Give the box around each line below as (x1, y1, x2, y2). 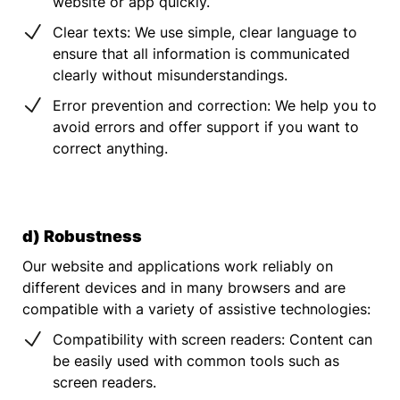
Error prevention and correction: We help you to (53, 96, 377, 114)
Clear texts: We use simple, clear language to (53, 22, 357, 41)
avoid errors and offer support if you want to (53, 117, 359, 136)
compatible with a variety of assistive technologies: (22, 299, 371, 318)
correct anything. (53, 138, 168, 157)
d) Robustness (22, 226, 142, 246)
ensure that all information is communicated (53, 44, 350, 62)
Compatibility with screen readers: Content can (53, 329, 372, 348)
